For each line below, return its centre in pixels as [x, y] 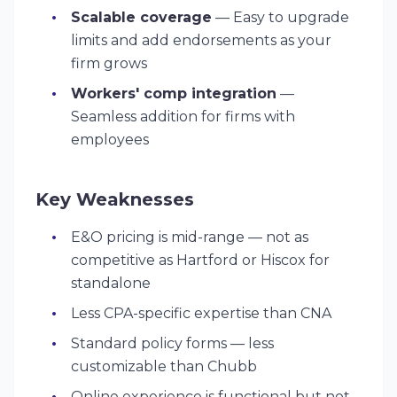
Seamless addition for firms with [183, 117]
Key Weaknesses [115, 199]
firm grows [109, 63]
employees [110, 140]
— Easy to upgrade [280, 17]
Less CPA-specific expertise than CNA [201, 313]
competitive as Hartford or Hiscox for [200, 260]
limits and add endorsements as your [201, 40]
